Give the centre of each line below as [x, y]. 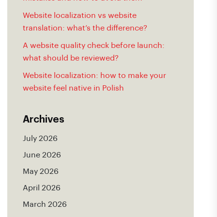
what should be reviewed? [71, 58]
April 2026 [42, 188]
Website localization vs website [80, 15]
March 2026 [45, 204]
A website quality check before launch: [94, 46]
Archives [44, 120]
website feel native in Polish [73, 88]
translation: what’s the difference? [85, 28]
